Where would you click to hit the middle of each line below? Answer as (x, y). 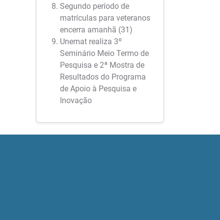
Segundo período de (95, 6)
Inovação (76, 100)
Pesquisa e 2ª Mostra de (102, 65)
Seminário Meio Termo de (104, 53)
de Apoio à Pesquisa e (98, 89)
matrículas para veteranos (105, 18)
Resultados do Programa (103, 77)
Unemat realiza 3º (91, 41)
